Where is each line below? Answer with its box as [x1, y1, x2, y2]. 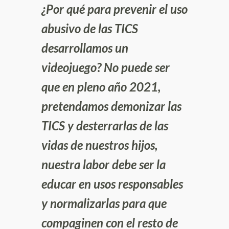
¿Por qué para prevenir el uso [41, 1, 188, 16]
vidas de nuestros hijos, [41, 137, 157, 152]
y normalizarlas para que [41, 195, 167, 211]
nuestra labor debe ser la [41, 156, 166, 172]
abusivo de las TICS [41, 20, 138, 36]
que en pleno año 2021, [41, 79, 161, 94]
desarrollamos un [41, 40, 128, 55]
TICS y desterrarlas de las [41, 118, 168, 133]
